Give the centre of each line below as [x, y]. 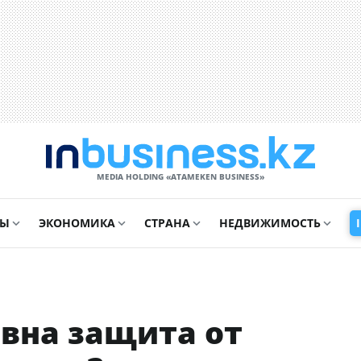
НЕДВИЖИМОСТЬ [270, 223]
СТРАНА [167, 223]
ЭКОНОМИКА [77, 223]
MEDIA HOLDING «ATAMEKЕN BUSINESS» [180, 176]
